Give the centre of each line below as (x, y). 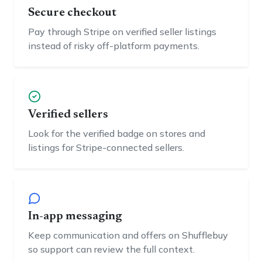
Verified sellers (68, 115)
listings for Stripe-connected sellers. (106, 147)
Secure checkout (72, 13)
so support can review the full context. (111, 249)
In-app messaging (75, 216)
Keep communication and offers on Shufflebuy (128, 235)
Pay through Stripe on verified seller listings (122, 32)
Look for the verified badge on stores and (117, 133)
